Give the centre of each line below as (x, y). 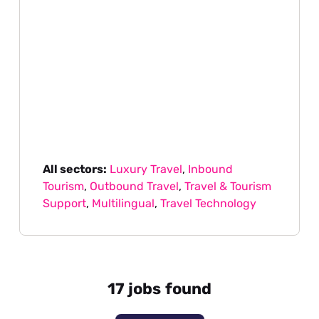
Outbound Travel (135, 187)
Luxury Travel (146, 169)
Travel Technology (209, 204)
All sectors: (75, 169)
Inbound (211, 169)
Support (65, 204)
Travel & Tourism (228, 187)
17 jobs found (159, 289)
